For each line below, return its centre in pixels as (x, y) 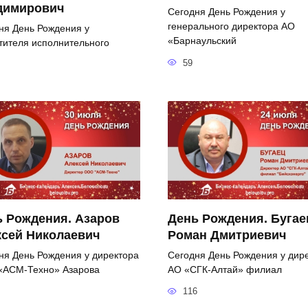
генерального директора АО (231, 26)
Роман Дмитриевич (227, 235)
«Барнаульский (202, 40)
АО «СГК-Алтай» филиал (225, 269)
